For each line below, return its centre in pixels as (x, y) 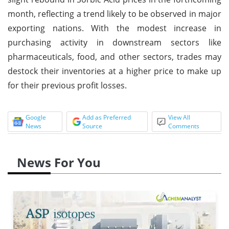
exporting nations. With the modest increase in (114, 28)
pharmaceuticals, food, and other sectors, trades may (114, 56)
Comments (184, 126)
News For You (59, 162)
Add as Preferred (106, 117)
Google (36, 117)
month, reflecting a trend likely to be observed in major (114, 14)
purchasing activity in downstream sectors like (114, 42)
